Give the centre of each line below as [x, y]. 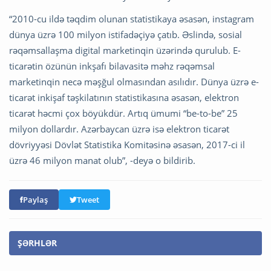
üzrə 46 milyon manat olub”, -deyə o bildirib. [102, 161]
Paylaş [35, 200]
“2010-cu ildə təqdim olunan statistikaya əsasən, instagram [132, 19]
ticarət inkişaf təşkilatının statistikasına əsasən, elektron [124, 98]
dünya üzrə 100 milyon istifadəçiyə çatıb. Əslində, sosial [126, 35]
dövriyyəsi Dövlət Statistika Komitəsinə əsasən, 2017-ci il [127, 145]
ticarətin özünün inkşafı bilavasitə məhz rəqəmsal [112, 66]
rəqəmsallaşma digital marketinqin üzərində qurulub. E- [125, 51]
